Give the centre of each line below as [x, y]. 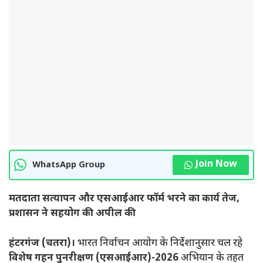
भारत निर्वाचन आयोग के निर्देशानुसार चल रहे [159, 243]
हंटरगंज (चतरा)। [42, 243]
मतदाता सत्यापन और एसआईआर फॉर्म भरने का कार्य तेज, [124, 199]
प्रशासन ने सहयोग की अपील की [72, 214]
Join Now [216, 165]
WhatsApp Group [69, 165]
